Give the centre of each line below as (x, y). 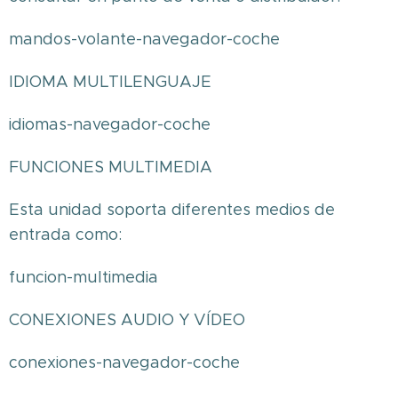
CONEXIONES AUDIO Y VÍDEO (127, 320)
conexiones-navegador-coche (124, 362)
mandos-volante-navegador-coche (144, 39)
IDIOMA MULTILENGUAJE (110, 82)
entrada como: (65, 235)
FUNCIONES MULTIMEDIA (111, 167)
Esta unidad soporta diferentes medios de (172, 210)
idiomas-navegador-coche (110, 124)
